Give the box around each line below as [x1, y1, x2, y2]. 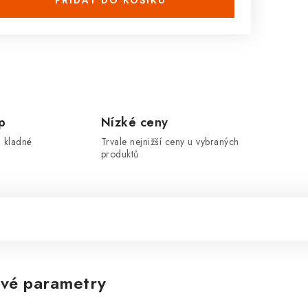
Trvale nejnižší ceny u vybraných [100, 135, 239, 148]
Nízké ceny [100, 113, 168, 131]
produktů [100, 147, 139, 161]
